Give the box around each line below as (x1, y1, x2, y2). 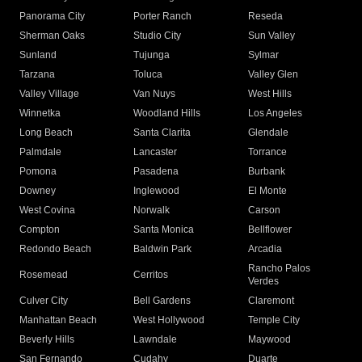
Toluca (133, 69, 163, 81)
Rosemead (19, 269, 68, 281)
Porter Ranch (133, 11, 192, 23)
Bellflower (247, 224, 292, 236)
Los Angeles (247, 107, 302, 120)
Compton (19, 224, 60, 236)
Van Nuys (133, 88, 176, 100)
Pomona (19, 166, 57, 178)
